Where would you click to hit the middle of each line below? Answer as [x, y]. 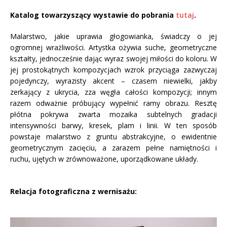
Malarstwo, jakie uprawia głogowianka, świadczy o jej [113, 36]
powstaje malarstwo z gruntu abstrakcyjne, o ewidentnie [113, 137]
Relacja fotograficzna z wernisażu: [73, 192]
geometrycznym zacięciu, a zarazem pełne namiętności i [113, 148]
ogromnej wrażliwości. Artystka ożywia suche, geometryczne [113, 48]
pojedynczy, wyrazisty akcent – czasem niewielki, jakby [113, 81]
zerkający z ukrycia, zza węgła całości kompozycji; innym [113, 92]
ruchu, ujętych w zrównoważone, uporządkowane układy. [104, 159]
